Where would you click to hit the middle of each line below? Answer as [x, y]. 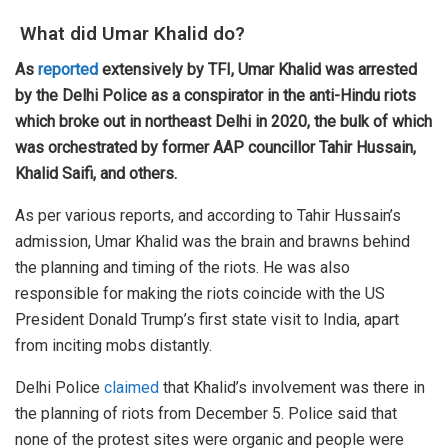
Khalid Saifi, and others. [98, 174]
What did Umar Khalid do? [132, 33]
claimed [131, 388]
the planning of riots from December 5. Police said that [206, 414]
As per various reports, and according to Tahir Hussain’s [208, 216]
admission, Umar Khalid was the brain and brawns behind [212, 242]
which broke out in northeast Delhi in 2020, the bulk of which [223, 122]
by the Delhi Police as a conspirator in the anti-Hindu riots [215, 96]
